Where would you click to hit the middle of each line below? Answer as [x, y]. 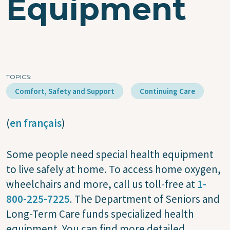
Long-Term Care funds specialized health [100, 214]
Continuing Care [167, 91]
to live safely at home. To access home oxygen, [113, 169]
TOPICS [18, 76]
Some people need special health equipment [110, 154]
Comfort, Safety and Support [65, 91]
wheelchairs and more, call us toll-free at [102, 184]
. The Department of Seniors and [145, 199]
